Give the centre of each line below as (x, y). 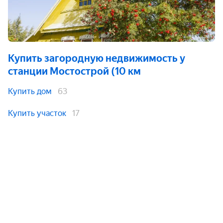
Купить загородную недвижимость (93, 58)
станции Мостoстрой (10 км (74, 71)
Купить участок (37, 113)
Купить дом (30, 91)
